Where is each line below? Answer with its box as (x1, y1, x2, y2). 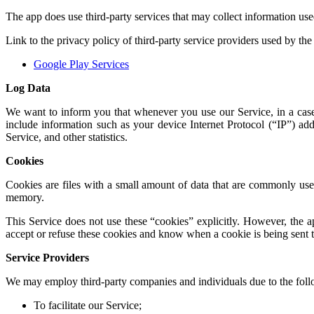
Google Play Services (34, 57, 129, 70)
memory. (6, 191, 44, 203)
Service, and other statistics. (6, 130, 128, 143)
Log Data (6, 81, 50, 94)
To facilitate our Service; (34, 299, 142, 311)
